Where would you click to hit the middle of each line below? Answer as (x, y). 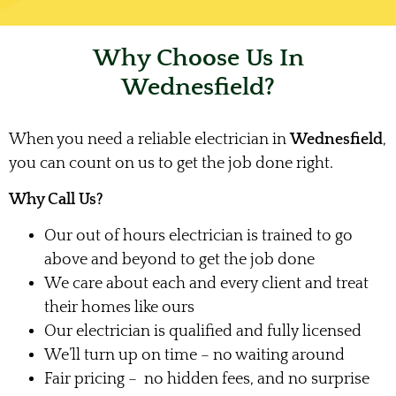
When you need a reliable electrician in (149, 139)
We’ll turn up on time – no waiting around (194, 356)
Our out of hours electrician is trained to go (198, 236)
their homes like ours (119, 308)
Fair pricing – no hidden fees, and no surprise (207, 380)
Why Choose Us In (198, 57)
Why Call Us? (56, 200)
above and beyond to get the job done (179, 260)
